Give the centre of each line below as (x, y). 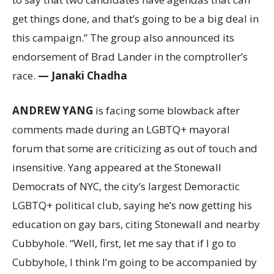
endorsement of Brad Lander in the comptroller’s (130, 57)
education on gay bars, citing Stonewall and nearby (136, 224)
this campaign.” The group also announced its (123, 38)
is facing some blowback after (168, 110)
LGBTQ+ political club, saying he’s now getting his (132, 205)
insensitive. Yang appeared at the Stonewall (117, 167)
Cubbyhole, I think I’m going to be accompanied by (135, 262)
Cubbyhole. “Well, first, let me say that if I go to (124, 243)
